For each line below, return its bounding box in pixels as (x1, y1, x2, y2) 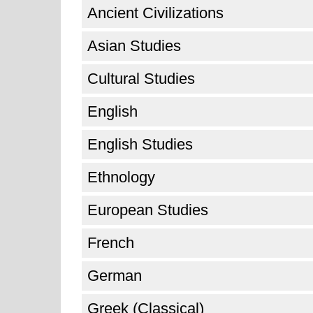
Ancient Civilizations (87, 4, 224, 22)
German (87, 267, 142, 284)
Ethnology (87, 168, 155, 186)
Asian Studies (87, 37, 181, 54)
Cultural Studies (87, 70, 195, 87)
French (87, 234, 134, 252)
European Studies (87, 201, 208, 219)
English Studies (87, 136, 193, 153)
